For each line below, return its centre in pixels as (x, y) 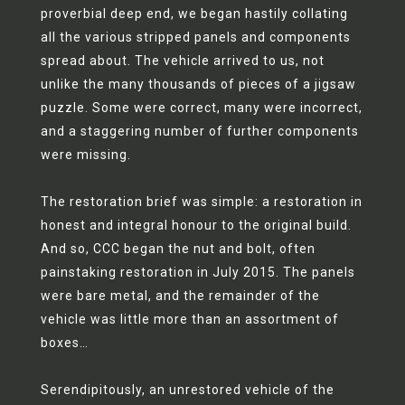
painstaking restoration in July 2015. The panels (198, 272)
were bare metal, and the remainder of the (180, 296)
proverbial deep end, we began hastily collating (194, 14)
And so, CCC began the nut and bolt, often (178, 249)
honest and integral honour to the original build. (196, 225)
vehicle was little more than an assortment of (189, 319)
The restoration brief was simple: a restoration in (201, 202)
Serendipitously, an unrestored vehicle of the (187, 390)
